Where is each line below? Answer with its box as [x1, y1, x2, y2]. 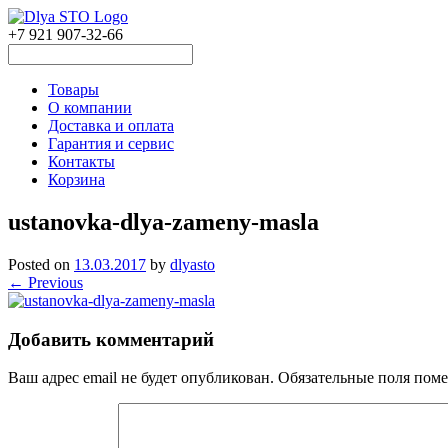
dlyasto [170, 255, 215, 273]
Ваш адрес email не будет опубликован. [8, 369, 274, 387]
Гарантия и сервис [48, 135, 174, 152]
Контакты [48, 153, 115, 170]
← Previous [8, 273, 83, 291]
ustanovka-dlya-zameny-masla [8, 208, 319, 235]
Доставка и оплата [48, 117, 174, 134]
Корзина [48, 171, 105, 188]
